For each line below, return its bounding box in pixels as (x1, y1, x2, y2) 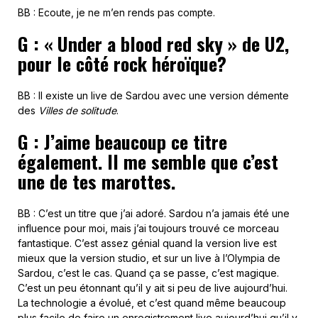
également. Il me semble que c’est (18, 147, 278, 175)
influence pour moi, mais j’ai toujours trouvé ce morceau (18, 221, 279, 234)
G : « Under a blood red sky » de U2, (18, 29, 289, 57)
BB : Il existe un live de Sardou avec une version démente (18, 89, 289, 102)
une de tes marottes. (18, 167, 175, 195)
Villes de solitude (38, 104, 116, 116)
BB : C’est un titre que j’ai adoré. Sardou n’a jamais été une (18, 207, 290, 219)
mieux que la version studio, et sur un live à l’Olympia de (18, 251, 280, 264)
